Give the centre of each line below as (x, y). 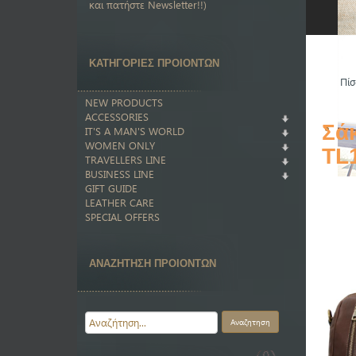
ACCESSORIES (117, 116)
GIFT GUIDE (111, 188)
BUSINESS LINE (120, 173)
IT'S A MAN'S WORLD (135, 130)
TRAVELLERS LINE (126, 159)
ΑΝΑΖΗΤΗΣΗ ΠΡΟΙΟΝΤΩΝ (153, 263)
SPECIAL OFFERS (122, 216)
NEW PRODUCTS (124, 102)
